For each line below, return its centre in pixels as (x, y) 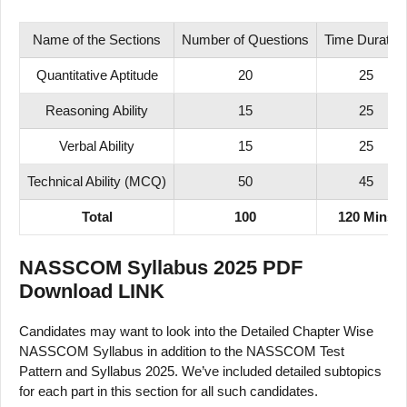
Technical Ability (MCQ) (97, 182)
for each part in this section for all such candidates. (169, 391)
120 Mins (366, 217)
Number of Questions (245, 40)
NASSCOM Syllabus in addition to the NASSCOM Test (182, 351)
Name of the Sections (97, 40)
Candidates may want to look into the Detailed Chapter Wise (196, 331)
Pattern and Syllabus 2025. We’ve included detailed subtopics (200, 371)
